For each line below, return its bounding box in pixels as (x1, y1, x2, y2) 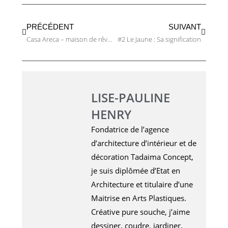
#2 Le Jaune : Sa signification (118, 35, 202, 44)
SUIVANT (168, 22, 202, 32)
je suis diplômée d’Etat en (91, 165, 180, 176)
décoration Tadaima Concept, (91, 152, 193, 162)
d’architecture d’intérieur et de (91, 138, 196, 149)
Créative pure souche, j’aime (91, 207, 190, 217)
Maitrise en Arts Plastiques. (91, 193, 186, 204)
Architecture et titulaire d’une (91, 179, 193, 190)
